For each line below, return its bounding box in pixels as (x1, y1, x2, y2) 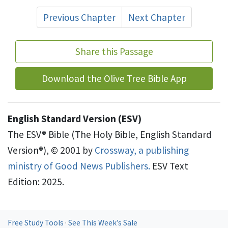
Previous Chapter (43, 11, 116, 24)
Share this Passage (75, 45, 153, 58)
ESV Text (150, 160, 188, 173)
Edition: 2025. (8, 176, 64, 188)
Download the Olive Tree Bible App (41, 72, 187, 85)
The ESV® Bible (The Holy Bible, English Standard (8, 128, 212, 141)
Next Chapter (128, 11, 185, 24)
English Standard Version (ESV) (8, 112, 141, 125)
